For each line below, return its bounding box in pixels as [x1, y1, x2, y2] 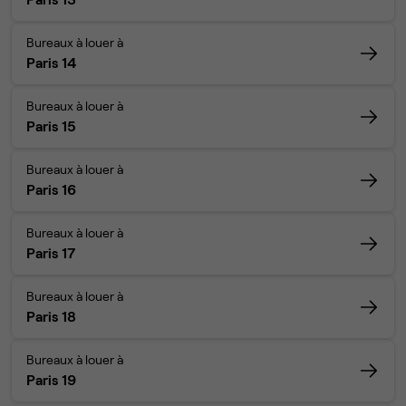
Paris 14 [26, 53, 76, 72]
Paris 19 [26, 371, 76, 389]
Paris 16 [26, 180, 76, 198]
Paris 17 [26, 244, 75, 262]
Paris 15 [26, 117, 76, 135]
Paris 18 [26, 307, 76, 325]
